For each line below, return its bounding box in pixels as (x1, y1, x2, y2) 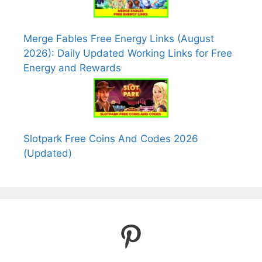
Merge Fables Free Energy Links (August (23, 32, 214, 44)
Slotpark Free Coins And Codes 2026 (23, 133, 198, 145)
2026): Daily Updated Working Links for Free (23, 47, 232, 59)
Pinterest (116, 218, 234, 253)
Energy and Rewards (23, 61, 121, 74)
